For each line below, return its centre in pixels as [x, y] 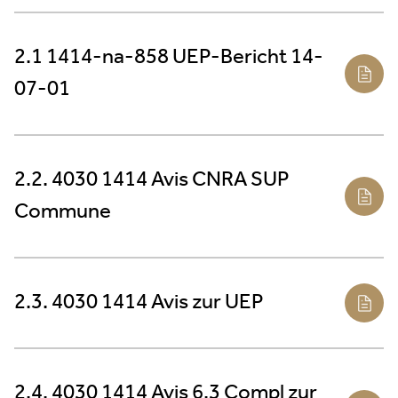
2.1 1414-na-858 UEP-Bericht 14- [169, 57]
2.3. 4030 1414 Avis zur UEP [139, 302]
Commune [63, 212]
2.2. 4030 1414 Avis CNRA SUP [152, 180]
